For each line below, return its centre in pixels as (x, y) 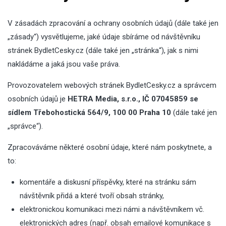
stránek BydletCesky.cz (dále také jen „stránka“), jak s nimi (103, 50)
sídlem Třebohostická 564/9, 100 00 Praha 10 (89, 112)
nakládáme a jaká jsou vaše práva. (64, 64)
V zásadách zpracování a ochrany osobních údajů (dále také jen (113, 23)
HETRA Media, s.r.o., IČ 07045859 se (133, 99)
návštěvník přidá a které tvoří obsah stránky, (92, 196)
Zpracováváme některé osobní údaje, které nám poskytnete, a (110, 147)
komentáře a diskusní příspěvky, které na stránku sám (108, 182)
